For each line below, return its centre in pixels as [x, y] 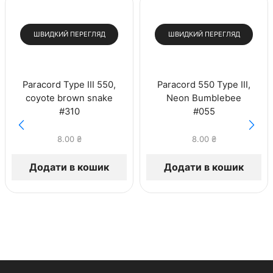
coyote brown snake [69, 98]
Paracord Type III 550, [69, 85]
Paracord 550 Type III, [204, 85]
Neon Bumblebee [204, 98]
